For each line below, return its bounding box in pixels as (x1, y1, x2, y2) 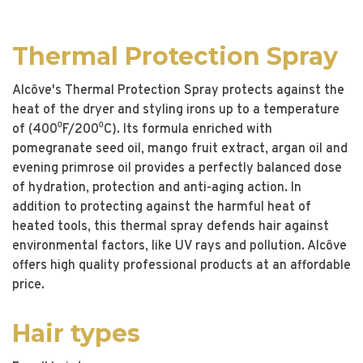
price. (12, 277, 45, 293)
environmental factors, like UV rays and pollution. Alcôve (12, 238, 347, 254)
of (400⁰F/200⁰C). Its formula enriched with (12, 122, 272, 138)
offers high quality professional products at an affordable (12, 258, 351, 274)
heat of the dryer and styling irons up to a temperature (12, 102, 340, 118)
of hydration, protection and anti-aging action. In (12, 180, 301, 196)
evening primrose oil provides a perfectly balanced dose (12, 160, 342, 177)
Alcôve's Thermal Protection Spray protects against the (12, 83, 344, 99)
